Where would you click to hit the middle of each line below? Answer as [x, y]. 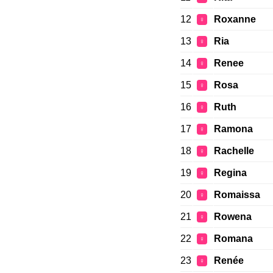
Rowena [232, 217]
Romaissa [237, 195]
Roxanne [235, 19]
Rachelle [234, 151]
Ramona [233, 129]
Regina [230, 173]
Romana [233, 239]
